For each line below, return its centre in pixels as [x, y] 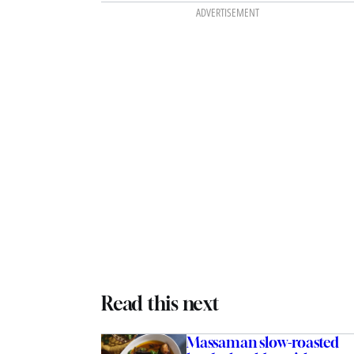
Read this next [160, 304]
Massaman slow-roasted [263, 343]
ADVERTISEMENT [227, 12]
